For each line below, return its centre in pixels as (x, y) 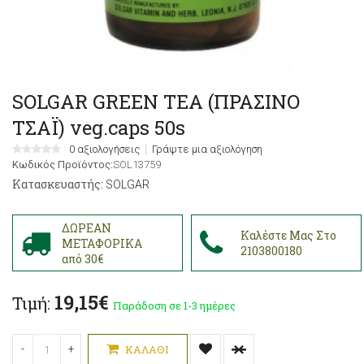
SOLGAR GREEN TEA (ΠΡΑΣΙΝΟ (156, 102)
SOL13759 (137, 165)
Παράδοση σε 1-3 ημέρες (174, 306)
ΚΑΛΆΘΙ (146, 350)
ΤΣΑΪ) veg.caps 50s (99, 128)
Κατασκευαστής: (58, 184)
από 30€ (82, 258)
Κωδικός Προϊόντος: (63, 165)
